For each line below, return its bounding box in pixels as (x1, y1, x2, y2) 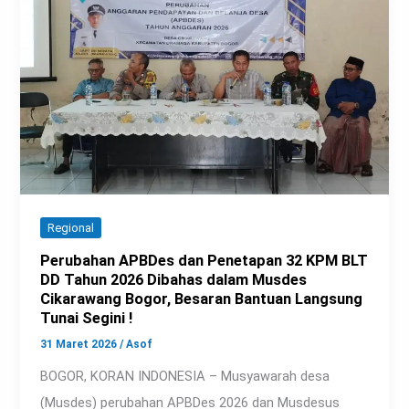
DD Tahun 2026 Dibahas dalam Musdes (40, 271, 308, 289)
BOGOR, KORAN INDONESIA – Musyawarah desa (40, 368, 330, 385)
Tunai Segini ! (40, 309, 133, 328)
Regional (47, 220, 95, 235)
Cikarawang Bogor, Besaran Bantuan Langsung (40, 290, 363, 309)
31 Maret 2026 (40, 338, 121, 351)
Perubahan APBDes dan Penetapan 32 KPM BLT (40, 252, 369, 270)
